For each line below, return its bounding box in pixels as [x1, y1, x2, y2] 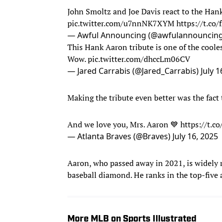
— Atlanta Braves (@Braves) [67, 130, 172, 142]
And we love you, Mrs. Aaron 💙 [67, 118, 180, 130]
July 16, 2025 [172, 130, 218, 142]
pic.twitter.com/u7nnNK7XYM [67, 17, 174, 29]
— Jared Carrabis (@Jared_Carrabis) [67, 65, 201, 76]
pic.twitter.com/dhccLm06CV [88, 53, 190, 64]
